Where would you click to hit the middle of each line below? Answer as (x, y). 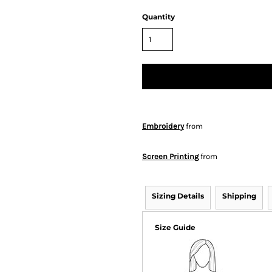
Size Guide (175, 227)
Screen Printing (170, 156)
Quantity (158, 17)
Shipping (239, 195)
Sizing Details (178, 195)
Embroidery (163, 126)
